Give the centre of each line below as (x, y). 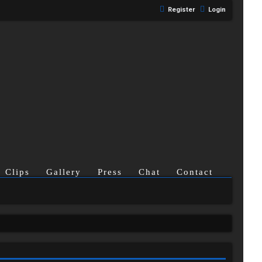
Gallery (64, 172)
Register (181, 10)
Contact (195, 172)
